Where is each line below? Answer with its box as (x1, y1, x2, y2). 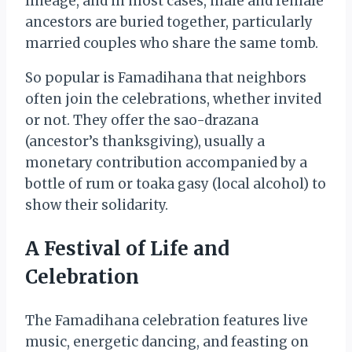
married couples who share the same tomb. (25, 35, 318, 53)
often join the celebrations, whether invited (25, 90, 321, 108)
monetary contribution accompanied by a (25, 154, 307, 172)
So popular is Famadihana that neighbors (25, 69, 306, 87)
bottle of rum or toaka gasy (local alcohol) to (25, 175, 326, 193)
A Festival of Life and (25, 236, 229, 262)
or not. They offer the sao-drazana (25, 112, 258, 130)
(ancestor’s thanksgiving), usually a (25, 133, 265, 151)
